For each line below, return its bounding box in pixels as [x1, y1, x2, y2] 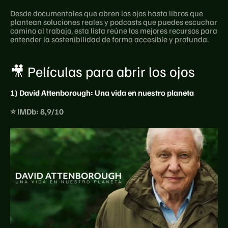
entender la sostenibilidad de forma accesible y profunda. [10, 34, 209, 44]
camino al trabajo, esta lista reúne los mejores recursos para [10, 25, 217, 36]
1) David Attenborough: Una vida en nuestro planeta [10, 88, 194, 98]
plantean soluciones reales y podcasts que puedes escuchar [10, 17, 217, 27]
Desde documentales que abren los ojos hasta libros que [10, 8, 203, 18]
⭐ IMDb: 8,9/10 [10, 106, 64, 117]
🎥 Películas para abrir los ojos [10, 62, 195, 80]
